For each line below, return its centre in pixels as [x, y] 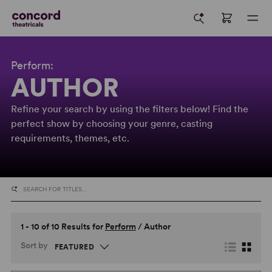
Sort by [34, 246]
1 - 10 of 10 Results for [63, 227]
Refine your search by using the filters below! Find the [129, 109]
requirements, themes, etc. [70, 138]
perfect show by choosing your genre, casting [111, 124]
